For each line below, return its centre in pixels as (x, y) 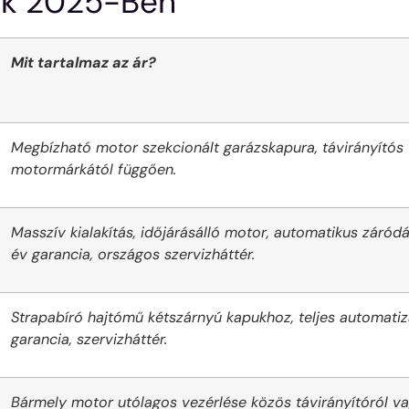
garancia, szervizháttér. (89, 340)
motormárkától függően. (94, 170)
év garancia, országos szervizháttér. (133, 255)
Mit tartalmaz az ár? (84, 63)
